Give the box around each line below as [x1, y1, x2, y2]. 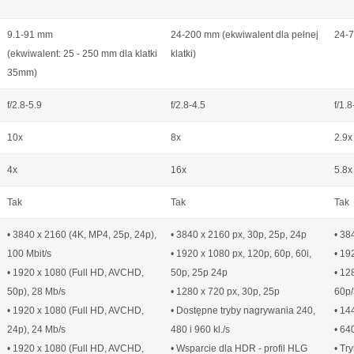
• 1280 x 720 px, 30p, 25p [171, 286, 280, 297]
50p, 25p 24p [171, 267, 228, 278]
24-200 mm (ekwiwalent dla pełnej [171, 29, 318, 40]
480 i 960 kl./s [171, 324, 230, 335]
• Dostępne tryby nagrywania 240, [171, 305, 315, 316]
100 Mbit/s [7, 248, 51, 259]
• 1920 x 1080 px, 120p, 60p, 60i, [171, 248, 311, 259]
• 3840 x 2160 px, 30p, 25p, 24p [171, 229, 307, 240]
